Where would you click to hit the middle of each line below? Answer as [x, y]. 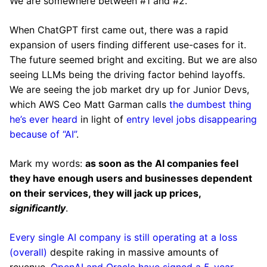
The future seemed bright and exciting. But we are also [133, 60]
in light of [102, 119]
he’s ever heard [44, 119]
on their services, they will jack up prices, [105, 193]
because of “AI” [43, 134]
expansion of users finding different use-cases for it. [128, 45]
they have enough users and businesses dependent [131, 178]
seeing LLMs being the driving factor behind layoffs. [127, 74]
